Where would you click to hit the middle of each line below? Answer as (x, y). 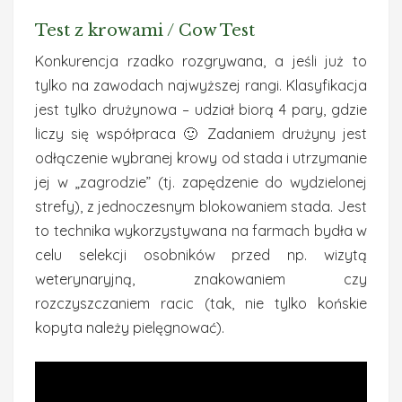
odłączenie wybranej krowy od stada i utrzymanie (201, 158)
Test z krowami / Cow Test (145, 31)
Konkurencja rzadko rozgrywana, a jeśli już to (201, 61)
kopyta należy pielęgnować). (130, 328)
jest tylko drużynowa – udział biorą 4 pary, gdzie (201, 109)
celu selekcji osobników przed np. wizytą (201, 255)
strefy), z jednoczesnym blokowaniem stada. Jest (201, 206)
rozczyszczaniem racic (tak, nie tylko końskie (201, 303)
